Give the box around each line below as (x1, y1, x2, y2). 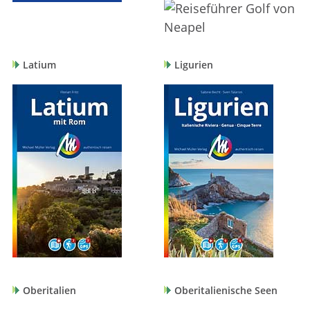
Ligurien (174, 59, 214, 72)
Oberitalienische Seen (174, 284, 278, 298)
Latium (22, 59, 56, 72)
